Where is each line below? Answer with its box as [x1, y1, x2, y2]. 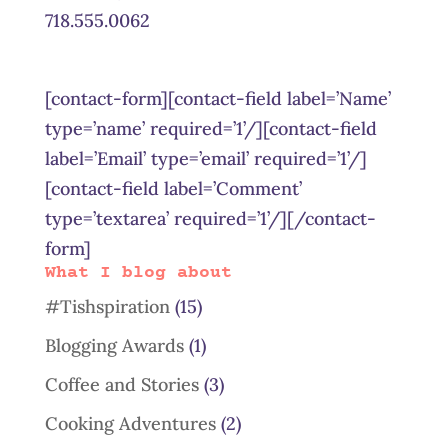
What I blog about [44, 263, 232, 283]
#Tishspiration [44, 295, 170, 318]
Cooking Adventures [44, 412, 216, 435]
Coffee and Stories [44, 373, 199, 396]
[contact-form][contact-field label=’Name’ [44, 87, 391, 110]
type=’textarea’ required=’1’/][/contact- [44, 207, 376, 230]
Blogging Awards [44, 334, 184, 357]
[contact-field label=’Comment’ [44, 177, 302, 200]
